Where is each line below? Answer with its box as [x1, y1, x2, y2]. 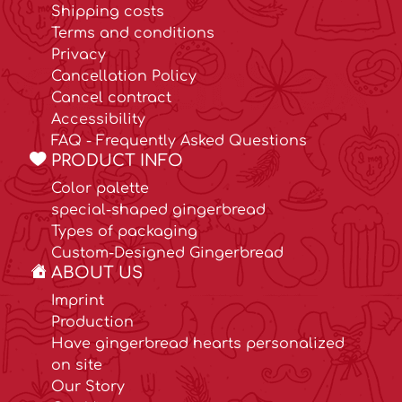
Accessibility [51, 111, 145, 128]
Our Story [51, 379, 125, 396]
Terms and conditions [51, 25, 214, 42]
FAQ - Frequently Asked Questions [51, 133, 307, 150]
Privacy [51, 47, 106, 64]
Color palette [51, 180, 149, 197]
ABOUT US [51, 264, 143, 283]
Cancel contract [51, 90, 171, 107]
